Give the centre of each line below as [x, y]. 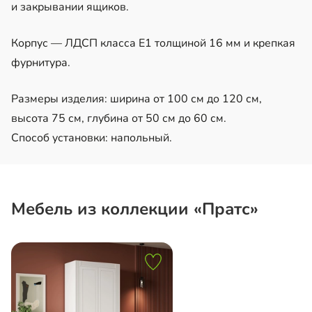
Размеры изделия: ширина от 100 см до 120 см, [136, 99]
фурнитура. [41, 62]
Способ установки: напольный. [92, 138]
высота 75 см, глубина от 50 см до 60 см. [119, 118]
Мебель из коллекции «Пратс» [135, 209]
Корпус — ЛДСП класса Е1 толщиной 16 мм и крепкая [153, 43]
